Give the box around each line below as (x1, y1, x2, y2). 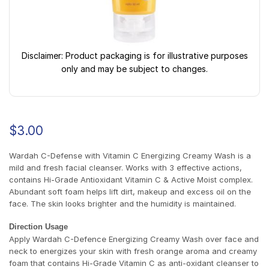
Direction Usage (9, 222, 68, 232)
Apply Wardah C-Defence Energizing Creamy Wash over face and (9, 234, 259, 244)
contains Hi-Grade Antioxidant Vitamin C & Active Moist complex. (9, 174, 253, 184)
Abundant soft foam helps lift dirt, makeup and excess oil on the (9, 186, 251, 196)
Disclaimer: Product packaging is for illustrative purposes (21, 50, 248, 61)
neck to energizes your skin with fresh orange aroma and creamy (9, 246, 257, 256)
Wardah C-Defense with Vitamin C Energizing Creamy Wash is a (9, 150, 251, 160)
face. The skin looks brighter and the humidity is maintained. (9, 198, 236, 208)
